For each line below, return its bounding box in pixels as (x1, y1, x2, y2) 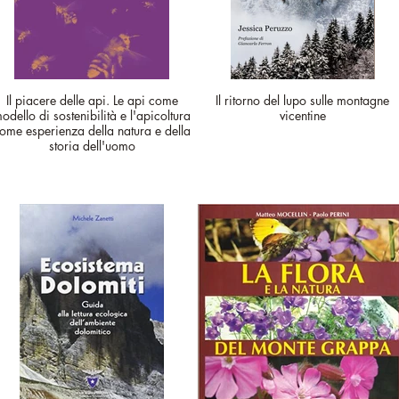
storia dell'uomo (48, 137, 135, 154)
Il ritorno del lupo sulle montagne (216, 92, 389, 109)
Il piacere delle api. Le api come (5, 92, 178, 109)
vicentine (279, 107, 326, 124)
